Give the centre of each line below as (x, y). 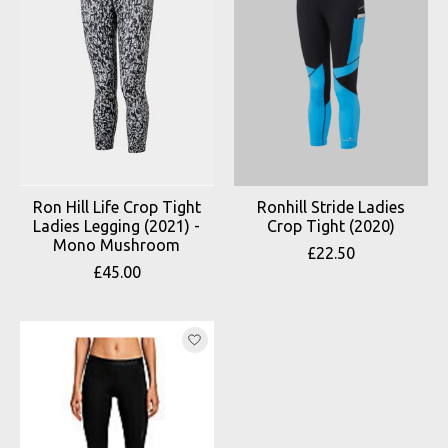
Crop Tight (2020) (330, 225)
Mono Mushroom (117, 244)
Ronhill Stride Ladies (330, 206)
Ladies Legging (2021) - (117, 225)
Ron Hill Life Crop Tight (116, 206)
